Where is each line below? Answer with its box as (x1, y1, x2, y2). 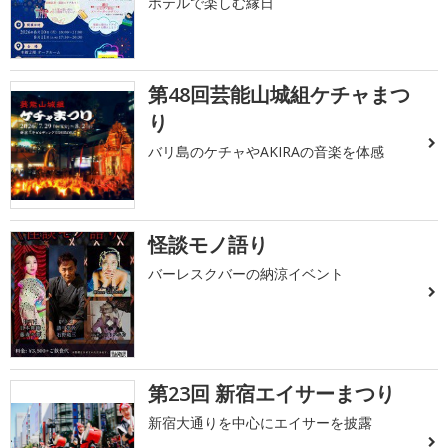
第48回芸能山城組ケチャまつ (148, 81, 411, 109)
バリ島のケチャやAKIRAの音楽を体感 (148, 142, 385, 162)
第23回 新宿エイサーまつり (148, 380, 396, 408)
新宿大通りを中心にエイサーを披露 (148, 413, 373, 433)
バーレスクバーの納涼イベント (148, 263, 345, 283)
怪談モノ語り (148, 230, 269, 258)
